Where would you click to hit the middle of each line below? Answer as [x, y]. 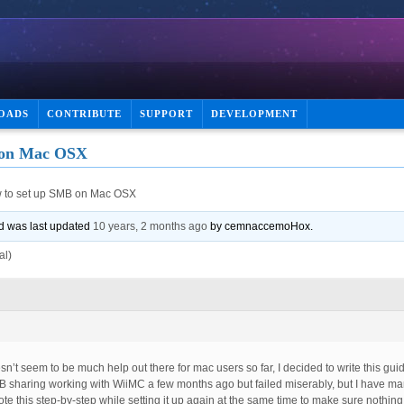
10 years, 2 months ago [151, 226]
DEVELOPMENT [254, 114]
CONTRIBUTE [84, 114]
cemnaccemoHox [268, 226]
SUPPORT [166, 114]
